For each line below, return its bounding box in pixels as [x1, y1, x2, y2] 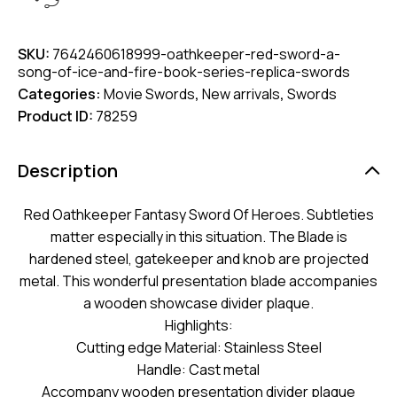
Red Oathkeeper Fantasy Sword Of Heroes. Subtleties [23, 205, 374, 225]
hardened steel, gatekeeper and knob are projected [28, 249, 369, 269]
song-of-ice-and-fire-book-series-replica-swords [18, 62, 350, 82]
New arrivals [202, 84, 280, 105]
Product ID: [18, 106, 96, 127]
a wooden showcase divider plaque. [83, 293, 314, 314]
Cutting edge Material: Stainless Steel [75, 338, 322, 358]
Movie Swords [104, 84, 195, 105]
